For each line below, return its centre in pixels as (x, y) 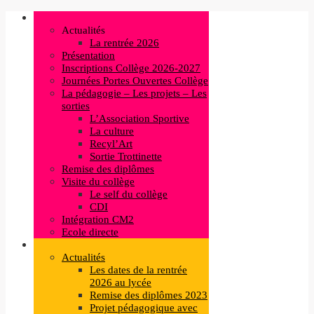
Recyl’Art (111, 144)
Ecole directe (90, 232)
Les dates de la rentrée (138, 270)
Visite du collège (98, 182)
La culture (112, 131)
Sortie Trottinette (126, 156)
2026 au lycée (121, 282)
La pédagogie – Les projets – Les (134, 93)
